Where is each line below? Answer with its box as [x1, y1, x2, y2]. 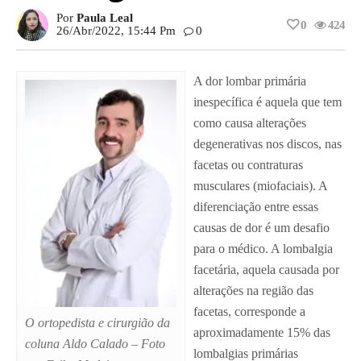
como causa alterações [193, 116, 306, 131]
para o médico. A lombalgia [193, 242, 333, 256]
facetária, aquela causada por [193, 263, 339, 277]
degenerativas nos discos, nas [193, 137, 342, 151]
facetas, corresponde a [193, 305, 305, 319]
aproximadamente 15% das [193, 326, 330, 340]
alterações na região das [193, 284, 313, 298]
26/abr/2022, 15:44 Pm [56, 24, 176, 38]
